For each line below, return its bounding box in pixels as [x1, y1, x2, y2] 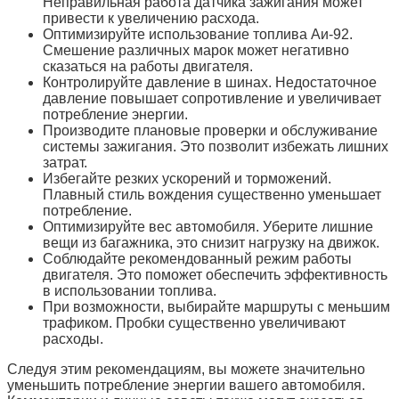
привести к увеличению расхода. [43, 10, 259, 26]
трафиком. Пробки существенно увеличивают [43, 314, 346, 330]
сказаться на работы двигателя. [43, 58, 253, 74]
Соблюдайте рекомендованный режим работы [43, 250, 352, 266]
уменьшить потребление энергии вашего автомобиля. [7, 377, 365, 393]
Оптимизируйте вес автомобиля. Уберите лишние [43, 218, 373, 234]
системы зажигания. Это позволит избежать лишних [43, 138, 388, 154]
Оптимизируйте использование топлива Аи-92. [43, 26, 353, 42]
